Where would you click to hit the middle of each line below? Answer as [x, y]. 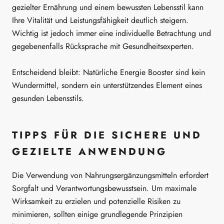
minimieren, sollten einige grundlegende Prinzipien [97, 214]
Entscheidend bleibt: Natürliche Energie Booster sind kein [108, 72]
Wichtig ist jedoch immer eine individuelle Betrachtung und [111, 33]
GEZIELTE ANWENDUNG [89, 151]
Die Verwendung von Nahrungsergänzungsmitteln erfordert [110, 175]
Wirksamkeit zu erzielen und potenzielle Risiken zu [96, 201]
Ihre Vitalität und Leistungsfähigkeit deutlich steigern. [100, 20]
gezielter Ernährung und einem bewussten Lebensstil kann [108, 7]
